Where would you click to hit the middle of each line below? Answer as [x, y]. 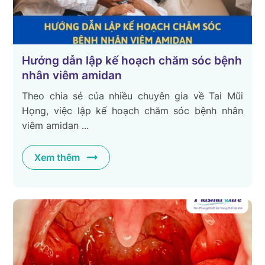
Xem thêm [57, 157]
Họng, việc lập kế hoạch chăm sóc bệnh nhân [132, 110]
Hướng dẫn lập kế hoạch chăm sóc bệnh [132, 60]
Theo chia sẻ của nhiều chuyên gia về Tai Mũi [132, 96]
